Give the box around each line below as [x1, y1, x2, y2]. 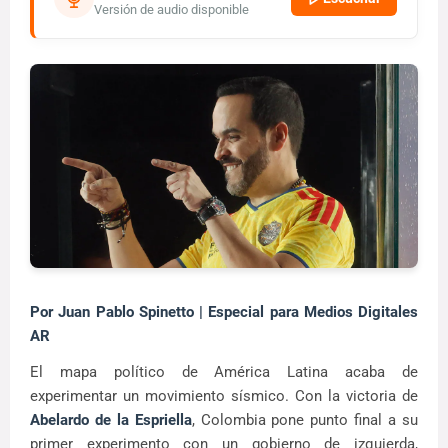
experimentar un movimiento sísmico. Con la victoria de [30, 386, 418, 405]
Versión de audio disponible [94, 2, 249, 18]
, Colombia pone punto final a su [191, 410, 419, 429]
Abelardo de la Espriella [30, 410, 192, 429]
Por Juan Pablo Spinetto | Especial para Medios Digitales [30, 302, 418, 321]
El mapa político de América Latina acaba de [30, 362, 418, 381]
